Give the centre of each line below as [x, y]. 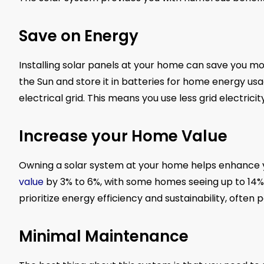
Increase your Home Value [123, 136]
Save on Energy [79, 36]
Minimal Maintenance [104, 237]
